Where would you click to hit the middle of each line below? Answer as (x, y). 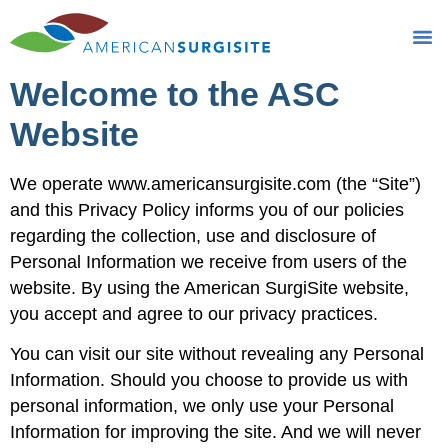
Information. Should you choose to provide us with (209, 380)
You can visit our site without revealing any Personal (217, 354)
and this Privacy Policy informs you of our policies (207, 210)
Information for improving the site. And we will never (215, 432)
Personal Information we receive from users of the (208, 262)
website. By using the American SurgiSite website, (209, 288)
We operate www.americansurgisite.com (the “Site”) (215, 184)
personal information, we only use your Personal (202, 406)
